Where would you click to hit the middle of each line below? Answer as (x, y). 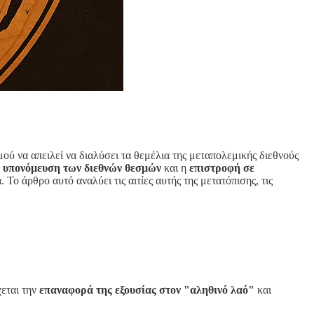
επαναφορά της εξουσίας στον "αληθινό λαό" (147, 289)
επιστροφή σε (222, 168)
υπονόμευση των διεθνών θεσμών (82, 168)
